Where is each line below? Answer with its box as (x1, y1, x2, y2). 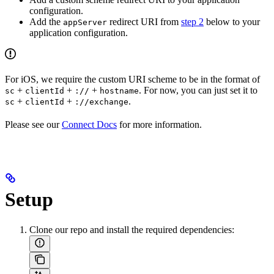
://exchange (75, 97, 128, 106)
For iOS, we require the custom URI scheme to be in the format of (5, 74, 260, 84)
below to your (204, 17, 260, 27)
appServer (63, 18, 107, 27)
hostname (100, 86, 139, 95)
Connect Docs (62, 119, 117, 130)
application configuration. (29, 28, 128, 38)
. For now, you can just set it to (139, 85, 257, 95)
